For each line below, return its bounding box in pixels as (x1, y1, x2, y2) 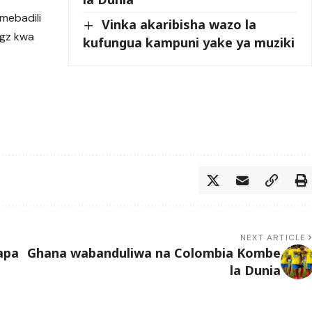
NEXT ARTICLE (240, 231, 306, 243)
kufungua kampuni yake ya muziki (83, 33, 295, 51)
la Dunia (229, 261, 281, 279)
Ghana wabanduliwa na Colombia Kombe (26, 244, 281, 261)
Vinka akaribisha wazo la (102, 16, 257, 33)
